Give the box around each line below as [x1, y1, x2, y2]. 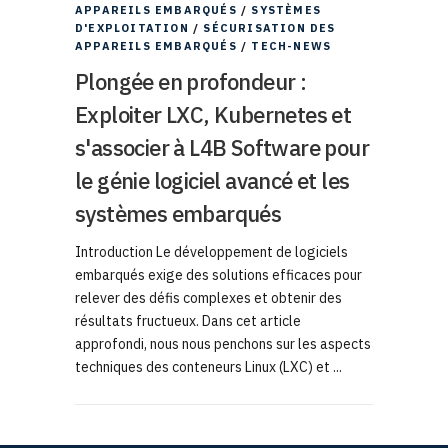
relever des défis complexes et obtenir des [75, 288, 342, 307]
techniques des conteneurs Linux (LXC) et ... [75, 357, 342, 376]
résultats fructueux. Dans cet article [75, 311, 301, 330]
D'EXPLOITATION [75, 21, 189, 35]
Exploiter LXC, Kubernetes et [75, 100, 352, 129]
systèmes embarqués [75, 199, 282, 228]
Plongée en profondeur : [75, 67, 307, 96]
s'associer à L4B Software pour [75, 133, 369, 162]
